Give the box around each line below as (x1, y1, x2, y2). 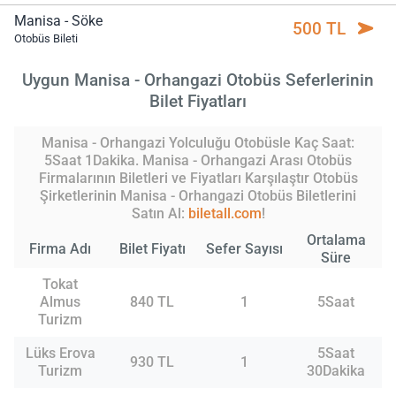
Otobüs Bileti (14, 32, 78, 46)
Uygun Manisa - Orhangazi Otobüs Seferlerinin (22, 69, 374, 90)
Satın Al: (131, 204, 188, 222)
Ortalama (306, 231, 366, 248)
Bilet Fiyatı (118, 240, 186, 257)
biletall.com (187, 204, 262, 222)
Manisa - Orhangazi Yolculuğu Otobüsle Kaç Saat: (42, 133, 354, 151)
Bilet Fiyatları (149, 90, 247, 111)
